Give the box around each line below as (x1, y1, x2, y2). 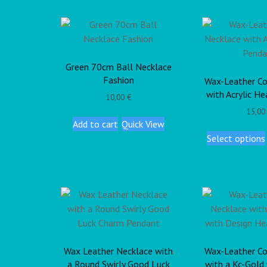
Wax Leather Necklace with (64, 244, 173, 257)
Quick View (121, 118, 164, 131)
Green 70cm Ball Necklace (65, 61, 172, 73)
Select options (207, 132, 266, 145)
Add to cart (72, 118, 118, 131)
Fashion (103, 74, 134, 86)
